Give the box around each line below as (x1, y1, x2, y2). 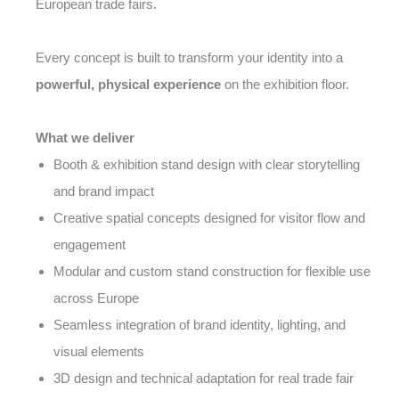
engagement (53, 237, 126, 252)
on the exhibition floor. (221, 77, 349, 92)
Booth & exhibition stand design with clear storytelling (53, 157, 360, 172)
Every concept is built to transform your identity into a (36, 50, 343, 65)
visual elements (53, 344, 144, 359)
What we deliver (36, 130, 134, 145)
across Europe (53, 290, 139, 305)
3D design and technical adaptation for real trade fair (53, 370, 354, 386)
